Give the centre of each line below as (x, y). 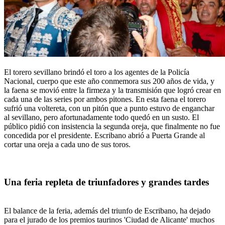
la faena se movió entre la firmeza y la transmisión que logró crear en (113, 90)
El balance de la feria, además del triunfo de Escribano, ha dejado (107, 210)
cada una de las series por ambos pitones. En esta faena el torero (105, 99)
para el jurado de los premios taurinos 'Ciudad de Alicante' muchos (109, 219)
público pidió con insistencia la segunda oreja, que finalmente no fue (112, 127)
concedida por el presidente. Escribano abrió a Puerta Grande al (104, 136)
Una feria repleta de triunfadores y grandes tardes (106, 182)
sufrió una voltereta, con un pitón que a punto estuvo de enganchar (109, 108)
